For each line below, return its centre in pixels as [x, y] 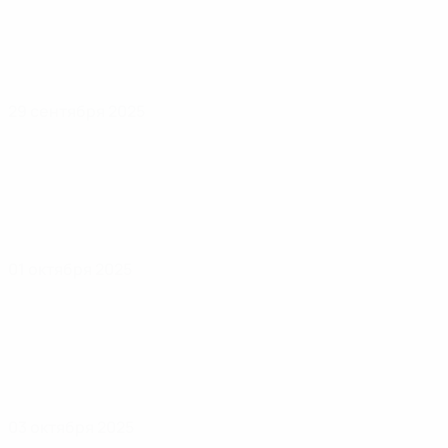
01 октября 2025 [70, 269]
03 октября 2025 [71, 427]
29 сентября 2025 [76, 111]
